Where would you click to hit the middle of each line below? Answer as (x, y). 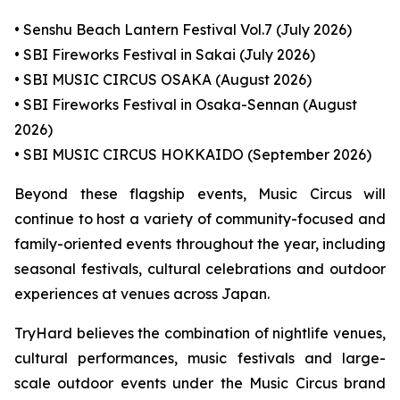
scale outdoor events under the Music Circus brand (200, 383)
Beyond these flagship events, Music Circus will (200, 194)
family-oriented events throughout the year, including (200, 244)
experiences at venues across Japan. (142, 294)
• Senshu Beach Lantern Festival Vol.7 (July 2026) (183, 29)
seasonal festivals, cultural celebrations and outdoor (200, 269)
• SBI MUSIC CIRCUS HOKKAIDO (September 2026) (193, 154)
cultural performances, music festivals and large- (200, 358)
